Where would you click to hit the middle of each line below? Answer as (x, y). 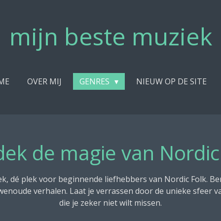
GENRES (95, 81)
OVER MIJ (44, 81)
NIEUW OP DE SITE (171, 81)
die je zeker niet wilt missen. (110, 203)
